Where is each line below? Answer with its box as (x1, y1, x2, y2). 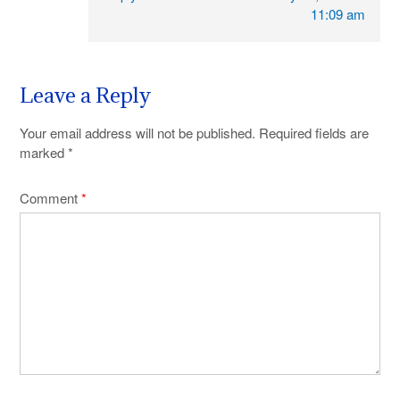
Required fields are (259, 123, 369, 142)
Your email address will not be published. (20, 123, 255, 142)
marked (20, 143, 68, 162)
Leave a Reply (20, 81, 151, 109)
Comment (20, 187, 81, 207)
